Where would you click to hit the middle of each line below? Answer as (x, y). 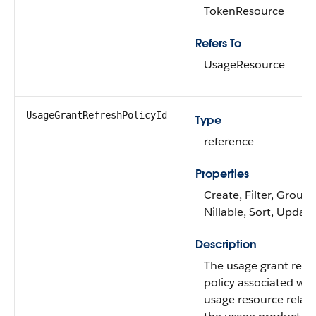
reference (229, 141)
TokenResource (244, 11)
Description (226, 244)
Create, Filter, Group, (259, 195)
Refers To (218, 43)
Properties (222, 174)
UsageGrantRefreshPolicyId (97, 115)
